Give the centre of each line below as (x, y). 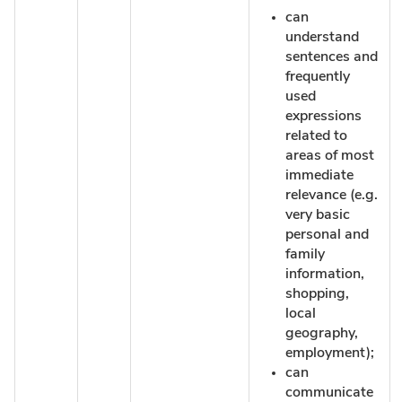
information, (325, 273)
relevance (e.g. (332, 194)
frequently (318, 76)
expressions (323, 115)
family (305, 253)
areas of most (330, 155)
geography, (322, 332)
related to (316, 135)
